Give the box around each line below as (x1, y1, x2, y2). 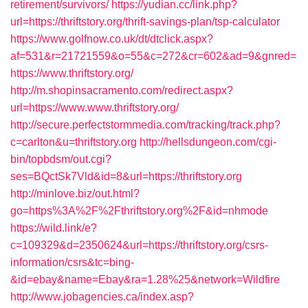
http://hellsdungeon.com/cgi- (140, 136, 276, 148)
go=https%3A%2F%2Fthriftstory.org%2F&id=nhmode (10, 205, 268, 217)
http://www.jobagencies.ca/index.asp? (10, 291, 194, 302)
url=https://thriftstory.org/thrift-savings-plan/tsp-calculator (10, 16, 280, 27)
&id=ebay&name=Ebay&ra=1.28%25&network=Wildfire (10, 274, 280, 285)
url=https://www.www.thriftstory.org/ (10, 102, 179, 113)
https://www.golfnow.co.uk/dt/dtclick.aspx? (10, 33, 213, 45)
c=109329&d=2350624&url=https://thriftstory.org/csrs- (10, 239, 268, 251)
